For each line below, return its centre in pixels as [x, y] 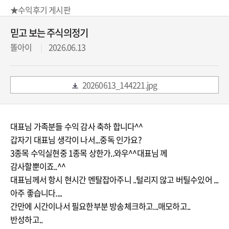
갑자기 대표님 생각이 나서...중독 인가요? [76, 139]
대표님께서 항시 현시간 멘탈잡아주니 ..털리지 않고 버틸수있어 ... [114, 179]
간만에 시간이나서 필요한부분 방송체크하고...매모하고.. [100, 206]
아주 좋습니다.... [36, 192]
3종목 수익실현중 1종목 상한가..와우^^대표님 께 [89, 153]
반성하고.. [27, 219]
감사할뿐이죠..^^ [38, 166]
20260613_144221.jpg [120, 85]
